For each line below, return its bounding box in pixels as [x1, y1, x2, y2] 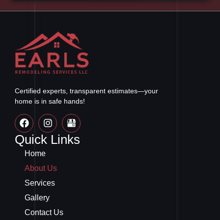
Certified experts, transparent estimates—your [15, 87, 158, 95]
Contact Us [25, 208, 63, 217]
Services [25, 178, 55, 187]
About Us [25, 164, 57, 172]
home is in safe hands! [15, 97, 85, 106]
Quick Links [15, 132, 80, 147]
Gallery [25, 193, 50, 202]
